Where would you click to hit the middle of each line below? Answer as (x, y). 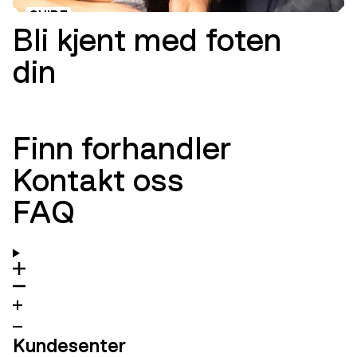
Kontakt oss (98, 180)
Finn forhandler (122, 149)
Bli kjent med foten (147, 40)
